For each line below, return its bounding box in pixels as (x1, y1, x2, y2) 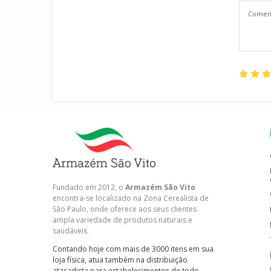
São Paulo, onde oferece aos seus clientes (53, 204, 197, 215)
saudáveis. (53, 226, 89, 237)
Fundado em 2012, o (53, 182, 125, 193)
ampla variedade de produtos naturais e (53, 215, 192, 226)
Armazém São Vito (125, 182, 195, 193)
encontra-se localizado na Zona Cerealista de (53, 193, 209, 204)
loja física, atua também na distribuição (53, 255, 188, 266)
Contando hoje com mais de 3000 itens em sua (53, 244, 214, 255)
